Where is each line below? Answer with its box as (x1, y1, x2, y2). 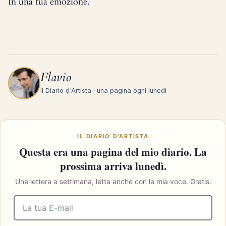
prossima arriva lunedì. (60, 158, 166, 174)
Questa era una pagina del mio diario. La (19, 144, 207, 159)
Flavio (40, 69, 71, 86)
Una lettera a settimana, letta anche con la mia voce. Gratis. (15, 177, 211, 186)
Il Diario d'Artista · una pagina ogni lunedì (40, 87, 166, 94)
